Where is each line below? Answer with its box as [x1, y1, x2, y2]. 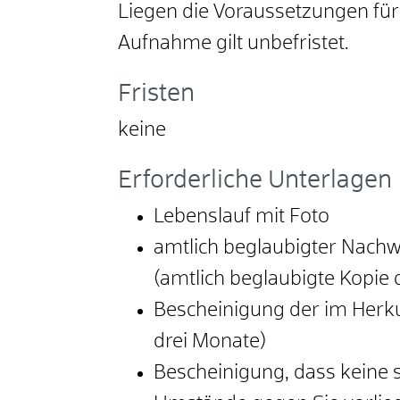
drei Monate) [154, 332, 266, 353]
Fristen [118, 82, 195, 107]
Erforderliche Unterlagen [118, 169, 392, 194]
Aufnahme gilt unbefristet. [118, 34, 349, 54]
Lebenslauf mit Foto [154, 207, 329, 228]
